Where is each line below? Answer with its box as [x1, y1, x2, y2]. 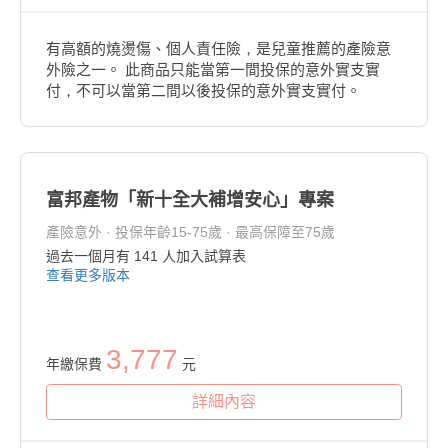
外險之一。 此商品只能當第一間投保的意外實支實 [46, 61, 380, 78]
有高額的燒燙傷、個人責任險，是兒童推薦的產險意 [46, 40, 391, 57]
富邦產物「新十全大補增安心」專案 [46, 190, 334, 210]
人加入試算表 [158, 248, 246, 264]
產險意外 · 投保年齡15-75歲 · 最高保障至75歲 [46, 224, 335, 240]
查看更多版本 [46, 267, 130, 283]
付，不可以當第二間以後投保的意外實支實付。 [46, 82, 361, 99]
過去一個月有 [46, 248, 134, 264]
